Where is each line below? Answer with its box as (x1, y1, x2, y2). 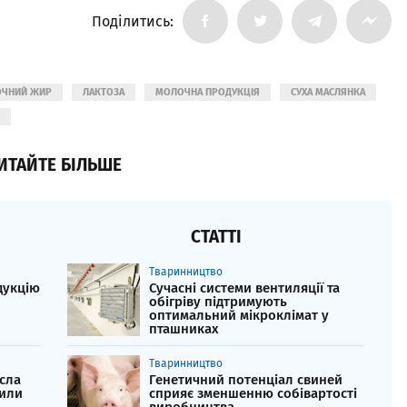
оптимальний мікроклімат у (149, 307, 329, 324)
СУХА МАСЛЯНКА (291, 86, 365, 99)
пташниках (149, 321, 219, 338)
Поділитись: (92, 12, 174, 30)
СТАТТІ (190, 226, 242, 248)
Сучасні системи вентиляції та (149, 280, 340, 297)
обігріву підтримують (149, 293, 287, 311)
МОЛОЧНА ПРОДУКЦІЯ (155, 86, 260, 99)
